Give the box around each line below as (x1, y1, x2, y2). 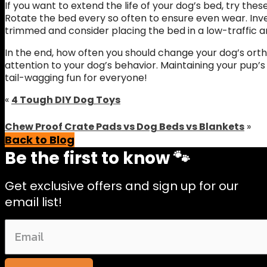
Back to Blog (5, 132, 74, 147)
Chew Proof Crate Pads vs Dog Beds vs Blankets (5, 119, 244, 133)
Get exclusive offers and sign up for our (5, 177, 238, 194)
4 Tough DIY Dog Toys (11, 92, 120, 107)
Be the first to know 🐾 (5, 146, 190, 170)
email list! (5, 193, 62, 210)
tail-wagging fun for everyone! (5, 70, 147, 85)
